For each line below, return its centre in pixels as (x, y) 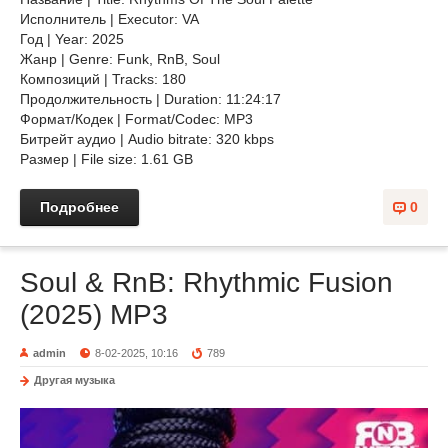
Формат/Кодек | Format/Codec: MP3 (138, 119)
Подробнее (79, 207)
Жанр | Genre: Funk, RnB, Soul (122, 59)
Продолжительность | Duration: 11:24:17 (150, 99)
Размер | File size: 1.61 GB (106, 159)
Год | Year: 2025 (72, 39)
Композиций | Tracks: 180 (103, 79)
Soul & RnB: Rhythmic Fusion (206, 282)
